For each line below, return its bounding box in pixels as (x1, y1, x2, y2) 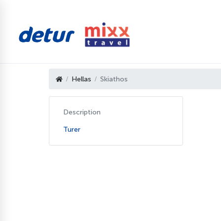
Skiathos (100, 74, 128, 83)
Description (63, 108, 101, 116)
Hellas (72, 74, 91, 83)
